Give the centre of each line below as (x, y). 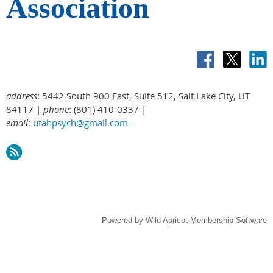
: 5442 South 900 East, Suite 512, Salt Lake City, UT (144, 96)
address (22, 96)
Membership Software (227, 220)
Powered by (124, 220)
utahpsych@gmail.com (80, 122)
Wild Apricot (167, 220)
